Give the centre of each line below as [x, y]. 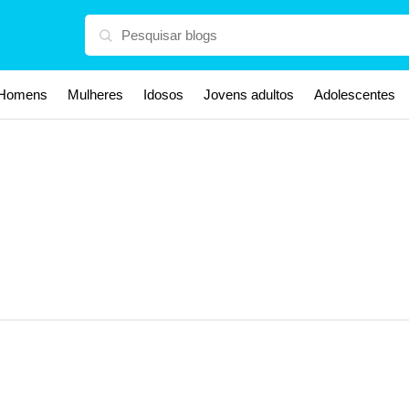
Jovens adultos [249, 94]
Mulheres [95, 94]
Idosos [163, 94]
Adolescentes [355, 94]
